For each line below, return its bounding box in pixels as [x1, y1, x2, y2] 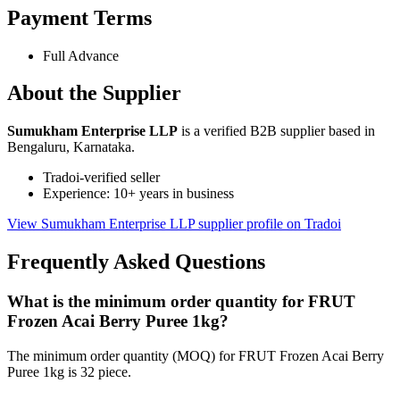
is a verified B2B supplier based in [178, 123, 375, 139]
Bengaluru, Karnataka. [7, 139, 135, 155]
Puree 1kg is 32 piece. [7, 363, 131, 379]
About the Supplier [7, 81, 181, 105]
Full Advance [43, 47, 119, 63]
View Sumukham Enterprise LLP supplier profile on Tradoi [7, 216, 341, 232]
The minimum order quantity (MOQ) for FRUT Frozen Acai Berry [7, 347, 384, 363]
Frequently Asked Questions [7, 250, 265, 274]
